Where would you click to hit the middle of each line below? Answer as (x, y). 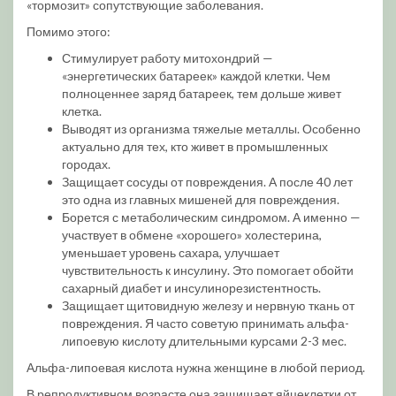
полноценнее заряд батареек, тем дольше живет (202, 93)
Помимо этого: (69, 31)
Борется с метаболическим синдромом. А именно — (211, 217)
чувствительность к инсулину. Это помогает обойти (208, 270)
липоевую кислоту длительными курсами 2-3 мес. (204, 341)
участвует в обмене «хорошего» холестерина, (192, 235)
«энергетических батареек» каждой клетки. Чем (196, 76)
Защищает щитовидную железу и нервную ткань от (208, 305)
